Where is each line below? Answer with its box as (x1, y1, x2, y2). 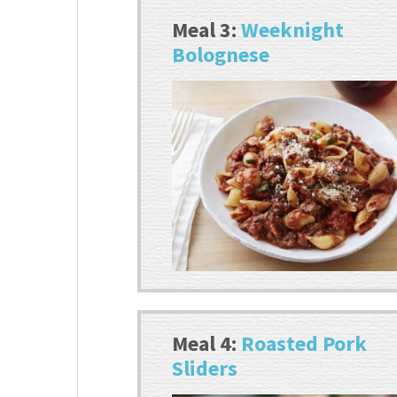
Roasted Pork (241, 330, 368, 358)
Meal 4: (172, 330, 242, 358)
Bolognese (172, 41, 270, 69)
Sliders (172, 354, 238, 383)
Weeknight (241, 16, 345, 44)
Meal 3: (172, 16, 242, 44)
